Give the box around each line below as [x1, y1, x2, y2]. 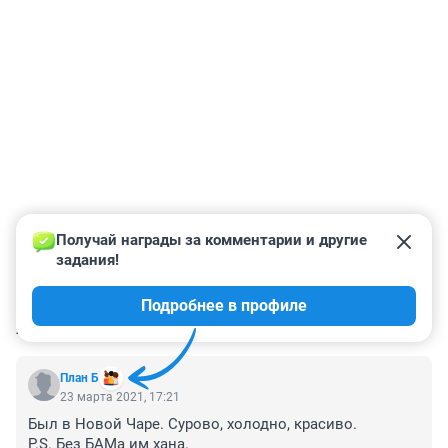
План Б [60, 371, 99, 386]
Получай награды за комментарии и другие [56, 231, 371, 250]
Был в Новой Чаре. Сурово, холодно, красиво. [28, 415, 361, 434]
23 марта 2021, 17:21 [60, 390, 180, 405]
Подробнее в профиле [141, 296, 307, 316]
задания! [56, 251, 119, 270]
